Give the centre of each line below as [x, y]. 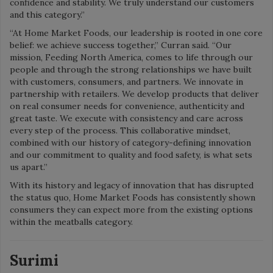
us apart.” [29, 167]
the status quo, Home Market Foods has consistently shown [133, 197]
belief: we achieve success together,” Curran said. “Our [121, 45]
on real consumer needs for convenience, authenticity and [127, 106]
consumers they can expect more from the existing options [131, 209]
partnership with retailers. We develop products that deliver [134, 94]
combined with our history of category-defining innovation [130, 142]
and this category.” [47, 14]
